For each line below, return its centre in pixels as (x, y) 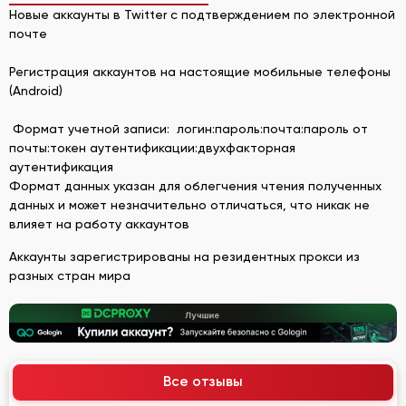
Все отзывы (203, 382)
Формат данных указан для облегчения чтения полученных (195, 185)
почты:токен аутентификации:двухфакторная (152, 147)
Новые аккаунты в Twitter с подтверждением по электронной (202, 14)
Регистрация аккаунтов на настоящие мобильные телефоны (200, 71)
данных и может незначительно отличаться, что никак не (189, 204)
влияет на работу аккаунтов (99, 223)
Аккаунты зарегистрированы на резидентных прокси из (184, 256)
